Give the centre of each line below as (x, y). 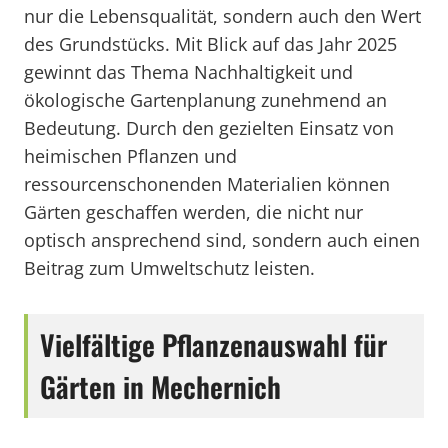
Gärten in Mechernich (160, 386)
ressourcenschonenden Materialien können (207, 184)
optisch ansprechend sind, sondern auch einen (222, 240)
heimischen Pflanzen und (130, 156)
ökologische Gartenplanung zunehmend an (205, 100)
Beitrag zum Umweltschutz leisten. (169, 268)
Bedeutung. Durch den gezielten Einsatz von (209, 128)
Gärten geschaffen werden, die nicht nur (193, 212)
